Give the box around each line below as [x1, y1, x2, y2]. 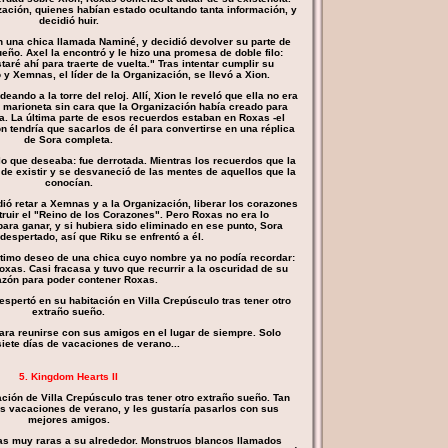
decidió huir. [38, 15, 99, 26]
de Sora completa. [24, 134, 113, 145]
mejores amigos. [27, 414, 110, 425]
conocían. [44, 177, 93, 188]
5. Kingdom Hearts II [19, 371, 118, 382]
